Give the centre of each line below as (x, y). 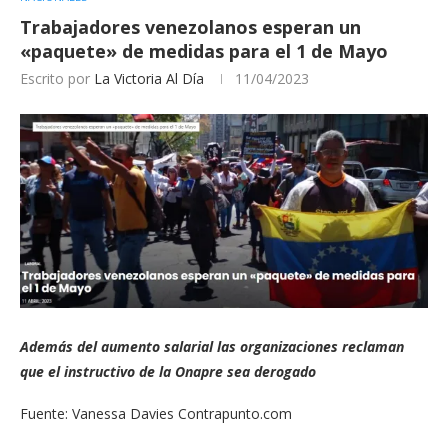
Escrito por (57, 78)
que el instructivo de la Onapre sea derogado (168, 372)
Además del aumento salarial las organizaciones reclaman (212, 347)
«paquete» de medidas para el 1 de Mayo (204, 50)
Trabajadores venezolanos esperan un (190, 26)
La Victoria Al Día (149, 78)
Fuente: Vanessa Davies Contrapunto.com (156, 414)
